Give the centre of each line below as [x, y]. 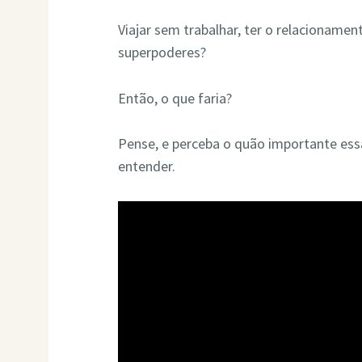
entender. [147, 166]
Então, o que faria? [175, 98]
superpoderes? [162, 52]
